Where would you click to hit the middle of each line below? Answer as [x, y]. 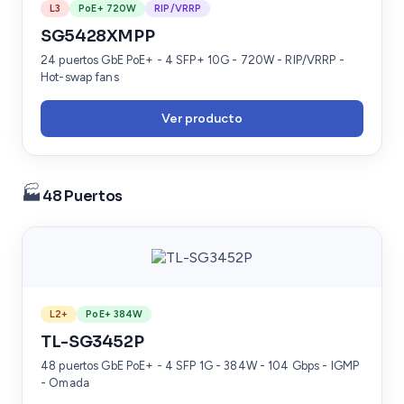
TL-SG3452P [92, 341]
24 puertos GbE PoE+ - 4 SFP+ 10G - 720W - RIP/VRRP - [193, 60]
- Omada [65, 382]
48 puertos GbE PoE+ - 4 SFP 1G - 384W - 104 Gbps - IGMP [200, 365]
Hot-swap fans [80, 77]
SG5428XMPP [98, 36]
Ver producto [202, 118]
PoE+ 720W [108, 8]
